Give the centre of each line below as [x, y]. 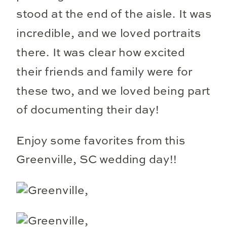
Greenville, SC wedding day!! [97, 160]
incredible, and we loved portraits [109, 34]
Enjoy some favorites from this [101, 141]
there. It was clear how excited [101, 53]
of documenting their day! [88, 110]
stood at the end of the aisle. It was [114, 14]
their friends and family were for [104, 72]
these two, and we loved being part [113, 91]
